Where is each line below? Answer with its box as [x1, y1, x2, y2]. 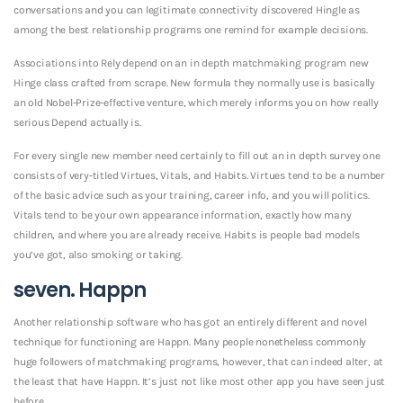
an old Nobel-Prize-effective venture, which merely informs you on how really [13, 95, 379, 109]
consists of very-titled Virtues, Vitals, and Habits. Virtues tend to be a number [13, 168, 385, 182]
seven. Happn [13, 275, 146, 304]
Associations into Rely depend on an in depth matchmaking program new [13, 56, 369, 69]
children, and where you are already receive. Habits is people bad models [13, 228, 360, 241]
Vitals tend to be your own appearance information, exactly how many [13, 208, 352, 221]
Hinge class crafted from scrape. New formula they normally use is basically [13, 76, 375, 89]
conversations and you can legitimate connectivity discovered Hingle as [13, 3, 360, 16]
